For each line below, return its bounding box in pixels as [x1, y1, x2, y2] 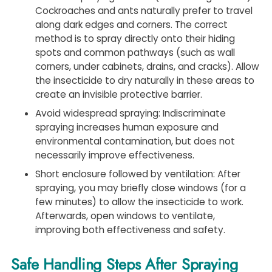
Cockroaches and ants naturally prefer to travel [35, 4, 253, 18]
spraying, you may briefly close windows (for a [35, 182, 246, 195]
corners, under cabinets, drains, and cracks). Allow [35, 60, 259, 73]
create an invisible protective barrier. [35, 88, 202, 101]
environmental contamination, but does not [35, 135, 235, 148]
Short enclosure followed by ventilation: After [35, 168, 240, 181]
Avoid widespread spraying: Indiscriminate [35, 107, 226, 120]
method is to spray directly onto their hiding [35, 32, 235, 46]
